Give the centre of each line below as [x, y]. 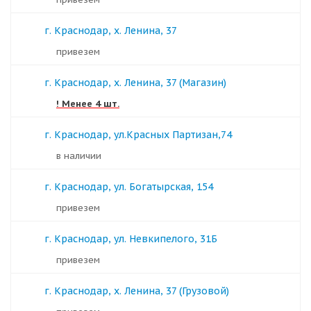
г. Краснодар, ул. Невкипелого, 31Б [131, 239]
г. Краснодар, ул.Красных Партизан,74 [138, 135]
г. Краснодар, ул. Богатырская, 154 [129, 187]
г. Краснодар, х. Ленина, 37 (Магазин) [135, 83]
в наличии [81, 156]
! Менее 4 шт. [88, 104]
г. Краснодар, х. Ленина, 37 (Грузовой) [137, 291]
